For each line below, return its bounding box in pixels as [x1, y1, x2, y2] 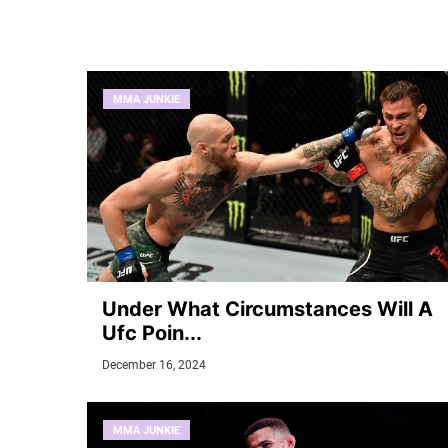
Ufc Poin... [102, 321, 202, 346]
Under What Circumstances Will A [102, 297, 433, 322]
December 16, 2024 [102, 358, 206, 373]
